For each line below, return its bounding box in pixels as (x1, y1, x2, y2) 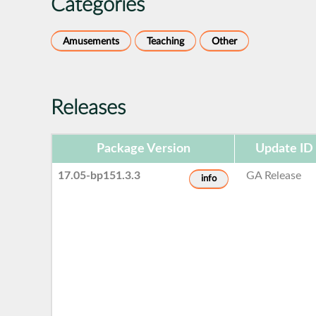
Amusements (63, 35, 119, 47)
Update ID (255, 142, 313, 155)
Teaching (147, 35, 184, 47)
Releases (51, 97, 126, 119)
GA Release (246, 169, 302, 181)
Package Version (96, 142, 190, 155)
